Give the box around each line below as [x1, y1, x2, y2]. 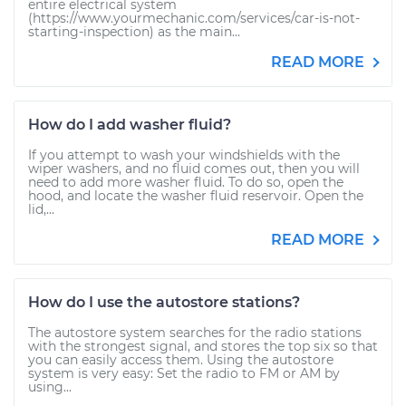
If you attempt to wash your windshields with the [28, 147, 340, 163]
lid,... [28, 201, 54, 217]
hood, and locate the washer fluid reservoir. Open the [28, 188, 363, 204]
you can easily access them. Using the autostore [28, 352, 333, 368]
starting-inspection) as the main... [28, 24, 240, 40]
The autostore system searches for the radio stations [28, 324, 362, 341]
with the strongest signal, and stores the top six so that [28, 338, 378, 354]
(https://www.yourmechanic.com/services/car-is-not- [28, 10, 360, 26]
